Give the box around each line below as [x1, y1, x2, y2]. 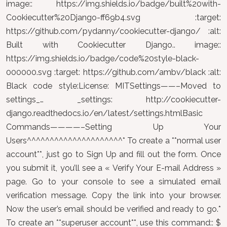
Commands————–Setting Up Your [6, 122, 221, 132]
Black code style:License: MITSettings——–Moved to [6, 81, 221, 91]
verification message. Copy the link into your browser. [6, 191, 221, 200]
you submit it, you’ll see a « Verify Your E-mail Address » [6, 163, 221, 173]
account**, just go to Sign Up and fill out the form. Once [6, 149, 221, 159]
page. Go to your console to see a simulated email [6, 177, 221, 186]
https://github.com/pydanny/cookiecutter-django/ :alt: [6, 26, 221, 36]
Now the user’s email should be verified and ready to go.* [6, 204, 221, 214]
